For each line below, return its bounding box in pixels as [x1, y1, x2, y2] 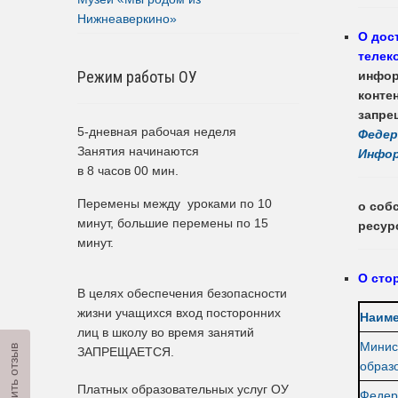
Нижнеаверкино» [77, 11, 177, 26]
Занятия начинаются [77, 143, 199, 158]
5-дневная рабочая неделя [77, 123, 236, 139]
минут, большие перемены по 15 [77, 215, 268, 230]
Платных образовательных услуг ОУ [77, 381, 289, 396]
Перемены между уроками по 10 [77, 195, 272, 211]
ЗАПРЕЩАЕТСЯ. [77, 344, 174, 359]
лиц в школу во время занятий [77, 324, 254, 339]
